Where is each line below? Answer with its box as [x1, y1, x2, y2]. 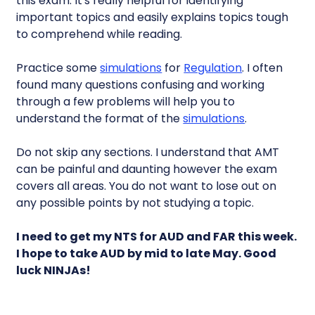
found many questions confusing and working [16, 77, 265, 93]
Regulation [184, 60, 243, 76]
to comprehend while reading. [16, 26, 183, 42]
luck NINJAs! [16, 262, 91, 278]
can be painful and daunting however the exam [16, 161, 278, 177]
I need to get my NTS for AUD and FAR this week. [16, 229, 297, 245]
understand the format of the [16, 110, 184, 127]
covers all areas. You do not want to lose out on [16, 178, 277, 194]
